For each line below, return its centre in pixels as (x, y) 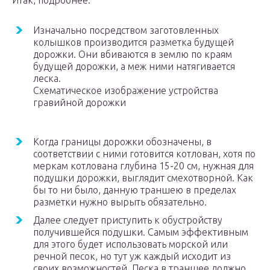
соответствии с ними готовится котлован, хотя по (144, 154)
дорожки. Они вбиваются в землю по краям (133, 55)
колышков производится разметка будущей (133, 42)
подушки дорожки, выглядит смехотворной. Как (143, 178)
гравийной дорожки (80, 103)
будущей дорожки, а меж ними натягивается (134, 67)
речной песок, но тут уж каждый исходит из (132, 256)
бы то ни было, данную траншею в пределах (135, 190)
